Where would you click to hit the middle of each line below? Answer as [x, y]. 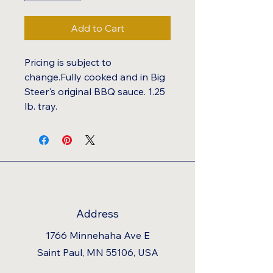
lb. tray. [41, 106]
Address [97, 214]
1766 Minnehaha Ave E [97, 235]
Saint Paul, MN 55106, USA [97, 252]
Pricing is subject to [68, 62]
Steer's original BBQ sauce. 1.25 [95, 91]
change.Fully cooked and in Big [95, 77]
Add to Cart [97, 28]
